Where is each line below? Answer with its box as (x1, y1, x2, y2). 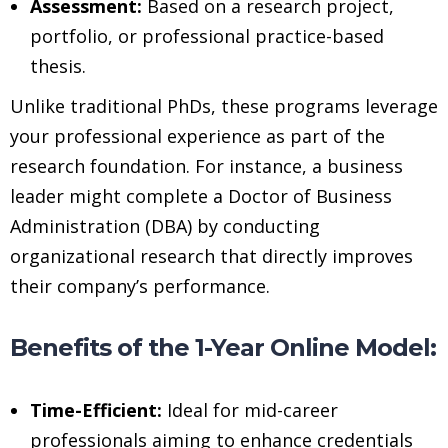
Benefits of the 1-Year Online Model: (10, 332, 436, 362)
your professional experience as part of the (10, 123, 385, 148)
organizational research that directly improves (10, 243, 413, 268)
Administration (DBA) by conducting (10, 213, 320, 238)
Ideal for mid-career (162, 397, 338, 422)
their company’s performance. (10, 273, 270, 298)
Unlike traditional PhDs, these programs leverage (10, 93, 438, 118)
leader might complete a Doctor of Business (10, 183, 392, 208)
